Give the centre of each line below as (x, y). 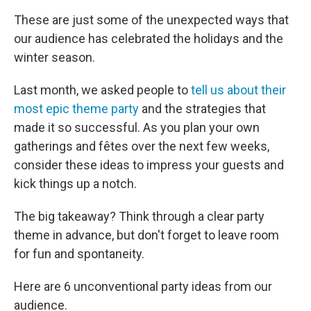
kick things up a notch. (75, 184)
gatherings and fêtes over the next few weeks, (142, 146)
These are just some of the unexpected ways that (151, 20)
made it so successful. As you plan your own (137, 128)
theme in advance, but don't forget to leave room (146, 235)
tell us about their (238, 90)
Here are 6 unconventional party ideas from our (143, 287)
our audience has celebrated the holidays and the (149, 39)
